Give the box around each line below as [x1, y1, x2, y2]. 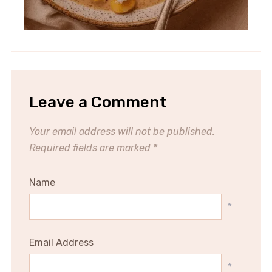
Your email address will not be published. [29, 125, 215, 137]
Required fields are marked [29, 141, 153, 154]
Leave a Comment [29, 92, 167, 112]
